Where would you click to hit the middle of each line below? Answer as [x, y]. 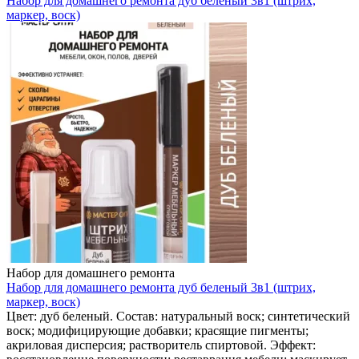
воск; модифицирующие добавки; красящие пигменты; [157, 330]
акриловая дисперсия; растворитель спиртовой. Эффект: [161, 345]
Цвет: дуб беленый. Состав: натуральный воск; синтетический [178, 316]
